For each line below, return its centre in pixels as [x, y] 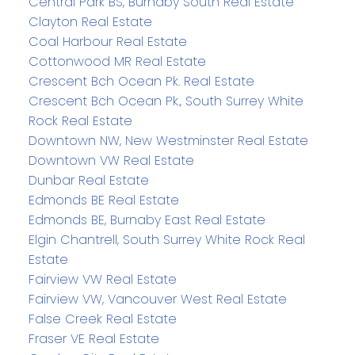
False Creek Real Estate [102, 319]
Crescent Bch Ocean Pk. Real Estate [141, 82]
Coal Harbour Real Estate [107, 42]
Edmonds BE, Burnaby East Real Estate [147, 220]
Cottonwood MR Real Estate [117, 62]
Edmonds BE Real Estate [103, 200]
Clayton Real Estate [90, 22]
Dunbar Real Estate [88, 181]
